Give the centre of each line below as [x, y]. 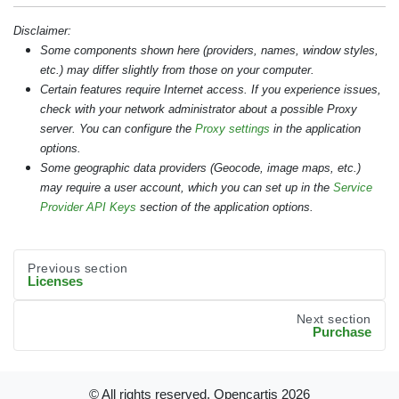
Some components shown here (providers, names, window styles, [209, 50]
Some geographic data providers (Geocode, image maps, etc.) [200, 167]
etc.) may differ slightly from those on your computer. [177, 69]
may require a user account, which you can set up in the [187, 187]
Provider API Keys [88, 207]
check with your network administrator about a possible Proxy [199, 109]
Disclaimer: [42, 30]
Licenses [55, 281]
